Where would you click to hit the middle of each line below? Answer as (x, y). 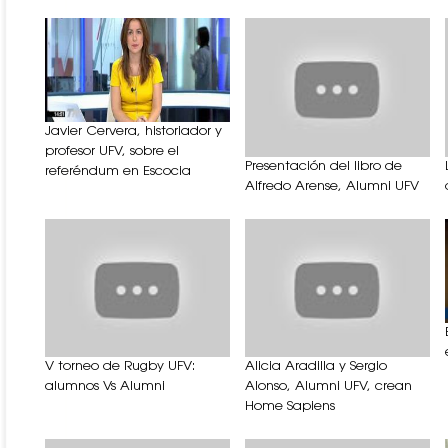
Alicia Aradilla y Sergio (316, 367)
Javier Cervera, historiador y (133, 131)
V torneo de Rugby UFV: (120, 367)
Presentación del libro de (323, 166)
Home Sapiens (290, 407)
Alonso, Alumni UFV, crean (328, 387)
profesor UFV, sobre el (112, 151)
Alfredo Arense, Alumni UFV (332, 186)
